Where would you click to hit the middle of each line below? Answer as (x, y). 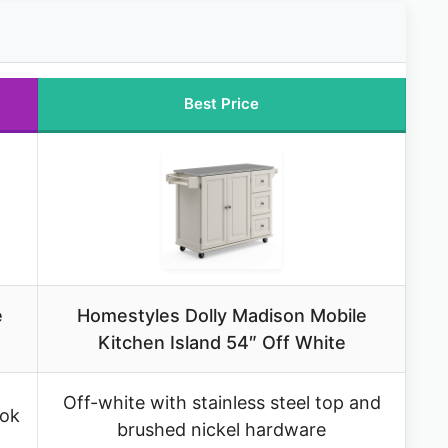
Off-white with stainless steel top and (221, 403)
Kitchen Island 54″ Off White (221, 343)
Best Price (221, 104)
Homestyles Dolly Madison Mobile (221, 316)
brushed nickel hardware (221, 430)
